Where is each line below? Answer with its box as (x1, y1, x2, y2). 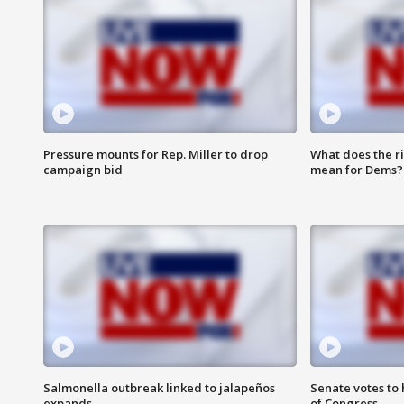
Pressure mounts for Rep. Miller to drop (43, 146, 268, 163)
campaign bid (43, 161, 123, 179)
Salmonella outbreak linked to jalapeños (43, 380, 275, 397)
